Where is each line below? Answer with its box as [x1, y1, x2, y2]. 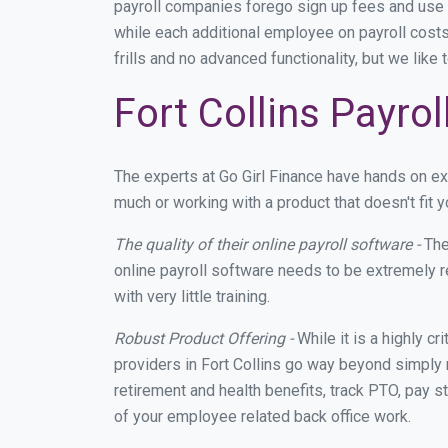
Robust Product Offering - [114, 329, 293, 348]
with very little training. [114, 287, 270, 306]
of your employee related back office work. [114, 407, 411, 426]
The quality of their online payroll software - [114, 235, 420, 254]
